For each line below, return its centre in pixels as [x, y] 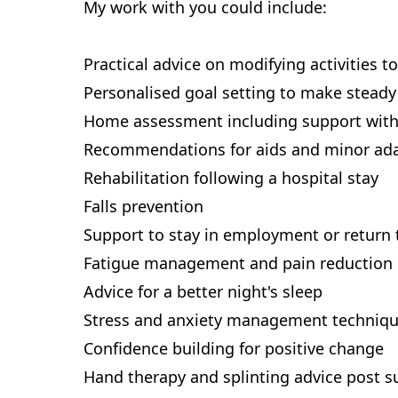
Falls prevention [143, 206]
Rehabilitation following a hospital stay [231, 178]
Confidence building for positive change [234, 348]
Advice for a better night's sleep [203, 291]
